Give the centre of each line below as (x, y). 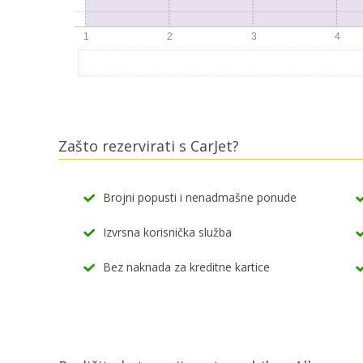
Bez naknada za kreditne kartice (186, 267)
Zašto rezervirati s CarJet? (149, 145)
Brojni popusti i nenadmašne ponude (200, 198)
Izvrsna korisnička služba (167, 233)
